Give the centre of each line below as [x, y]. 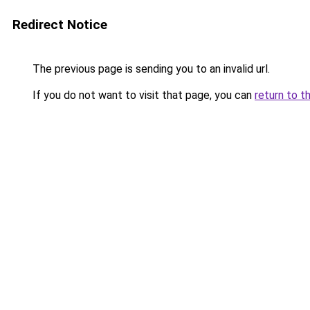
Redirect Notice [60, 25]
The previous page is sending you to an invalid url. [150, 69]
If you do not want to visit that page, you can [142, 95]
